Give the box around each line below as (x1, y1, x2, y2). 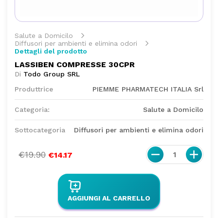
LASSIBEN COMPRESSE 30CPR (15, 60, 135, 69)
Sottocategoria (15, 126, 65, 134)
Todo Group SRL (23, 70, 80, 78)
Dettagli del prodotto (15, 47, 87, 55)
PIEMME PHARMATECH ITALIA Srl (92, 85, 203, 93)
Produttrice (15, 85, 53, 93)
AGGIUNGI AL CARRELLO (68, 194, 150, 202)
